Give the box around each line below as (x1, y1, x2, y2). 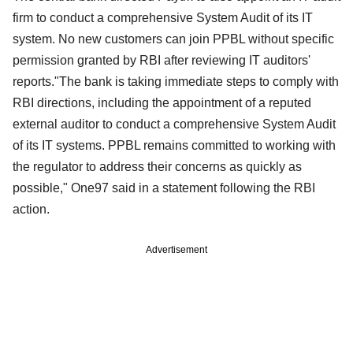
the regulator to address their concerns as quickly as (13, 159, 302, 173)
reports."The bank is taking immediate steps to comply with (13, 74, 339, 88)
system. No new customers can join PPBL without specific (13, 32, 334, 46)
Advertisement (146, 243, 207, 255)
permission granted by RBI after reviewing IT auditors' (13, 53, 310, 67)
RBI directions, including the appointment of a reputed (13, 95, 311, 110)
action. (13, 202, 53, 216)
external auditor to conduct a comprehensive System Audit (13, 117, 336, 131)
